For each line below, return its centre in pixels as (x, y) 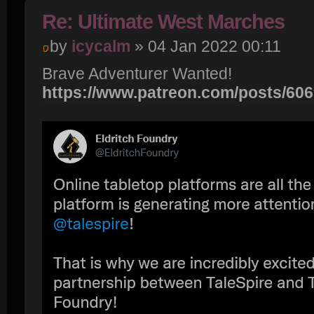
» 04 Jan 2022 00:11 (206, 46)
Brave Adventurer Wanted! (137, 74)
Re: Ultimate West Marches (163, 21)
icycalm (101, 46)
